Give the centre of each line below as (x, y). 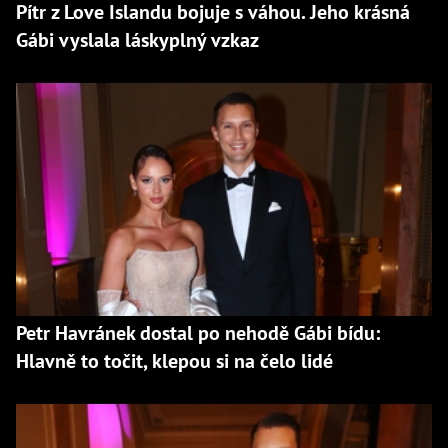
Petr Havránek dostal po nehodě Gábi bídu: (198, 333)
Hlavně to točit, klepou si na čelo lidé (174, 361)
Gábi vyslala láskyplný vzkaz (139, 39)
